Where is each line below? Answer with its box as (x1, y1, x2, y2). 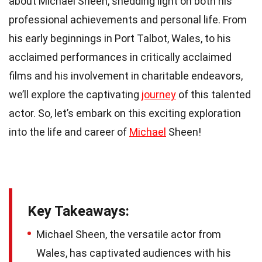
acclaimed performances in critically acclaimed (9, 51, 232, 64)
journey (142, 88, 176, 101)
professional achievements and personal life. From (9, 13, 247, 26)
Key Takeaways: (27, 203, 129, 220)
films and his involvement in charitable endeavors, (9, 70, 243, 82)
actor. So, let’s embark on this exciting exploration (9, 107, 241, 120)
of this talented (176, 88, 251, 101)
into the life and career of (9, 126, 129, 139)
